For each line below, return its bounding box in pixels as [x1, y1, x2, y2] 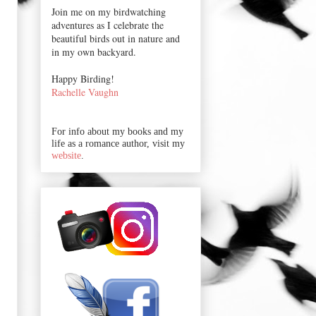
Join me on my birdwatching [51, 4, 166, 18]
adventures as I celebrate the [51, 18, 164, 32]
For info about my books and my [51, 126, 183, 137]
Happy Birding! [51, 71, 114, 85]
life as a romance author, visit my [51, 138, 185, 149]
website [51, 150, 81, 161]
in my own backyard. [51, 44, 136, 59]
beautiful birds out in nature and [51, 31, 180, 45]
